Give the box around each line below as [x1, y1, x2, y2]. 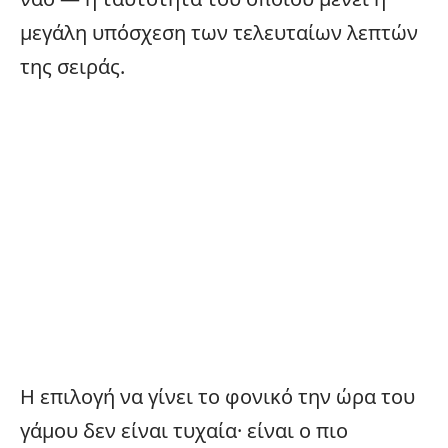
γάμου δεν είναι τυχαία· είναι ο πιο [20, 416, 348, 444]
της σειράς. [20, 52, 125, 80]
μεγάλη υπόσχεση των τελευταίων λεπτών [20, 18, 418, 46]
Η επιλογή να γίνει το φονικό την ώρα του [20, 382, 415, 410]
